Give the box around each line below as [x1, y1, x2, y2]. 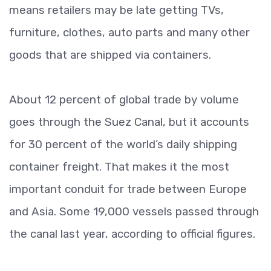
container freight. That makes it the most [9, 160, 229, 174]
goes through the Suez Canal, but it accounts [9, 115, 249, 129]
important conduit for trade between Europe [9, 182, 247, 196]
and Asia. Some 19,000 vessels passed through [9, 204, 259, 218]
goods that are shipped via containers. [9, 48, 211, 62]
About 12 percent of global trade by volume [9, 93, 239, 106]
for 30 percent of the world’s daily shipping [9, 137, 237, 151]
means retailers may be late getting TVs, [9, 3, 224, 17]
